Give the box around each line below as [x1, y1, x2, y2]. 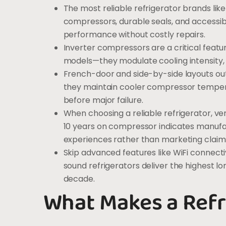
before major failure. [63, 94, 143, 106]
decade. [63, 173, 95, 185]
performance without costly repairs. [63, 29, 205, 41]
